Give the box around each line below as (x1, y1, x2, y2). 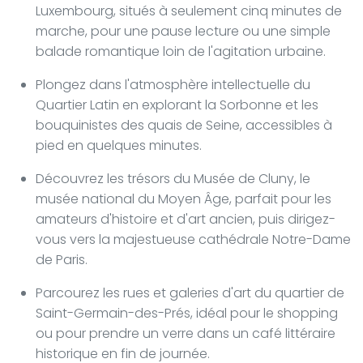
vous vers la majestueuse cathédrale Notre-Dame (36, 229, 351, 249)
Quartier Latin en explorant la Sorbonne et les (36, 95, 318, 114)
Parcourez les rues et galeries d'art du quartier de (36, 283, 344, 302)
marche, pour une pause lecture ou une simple (36, 21, 331, 41)
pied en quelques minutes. (36, 135, 202, 155)
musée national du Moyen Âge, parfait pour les (36, 189, 331, 208)
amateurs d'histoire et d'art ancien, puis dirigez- (36, 209, 335, 228)
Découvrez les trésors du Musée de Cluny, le (36, 169, 310, 188)
